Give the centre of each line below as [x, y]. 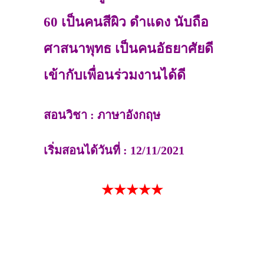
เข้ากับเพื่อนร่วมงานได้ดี [115, 75]
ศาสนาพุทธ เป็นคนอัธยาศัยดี [128, 48]
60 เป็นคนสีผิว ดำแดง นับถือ [126, 22]
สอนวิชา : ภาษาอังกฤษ [102, 115]
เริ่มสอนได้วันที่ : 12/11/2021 [114, 150]
